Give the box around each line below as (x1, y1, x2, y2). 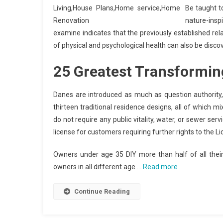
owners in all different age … (53, 163, 143, 171)
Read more (143, 163, 178, 171)
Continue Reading (74, 188, 130, 195)
